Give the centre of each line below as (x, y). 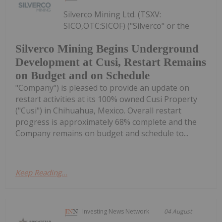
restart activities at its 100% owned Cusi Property (106, 99)
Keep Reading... (41, 172)
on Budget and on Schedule (83, 75)
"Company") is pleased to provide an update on (102, 87)
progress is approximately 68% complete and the (106, 122)
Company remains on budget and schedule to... (102, 133)
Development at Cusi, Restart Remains (111, 62)
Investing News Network (116, 211)
